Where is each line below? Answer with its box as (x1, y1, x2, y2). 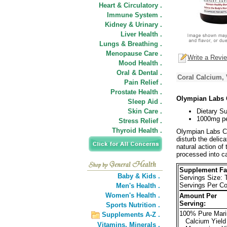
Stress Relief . (119, 117, 162, 125)
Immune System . (107, 11, 162, 19)
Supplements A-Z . (102, 211, 160, 218)
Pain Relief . (124, 79, 162, 86)
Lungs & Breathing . (99, 40, 162, 48)
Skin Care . (128, 107, 162, 115)
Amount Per (179, 192, 217, 200)
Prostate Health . (110, 88, 162, 96)
